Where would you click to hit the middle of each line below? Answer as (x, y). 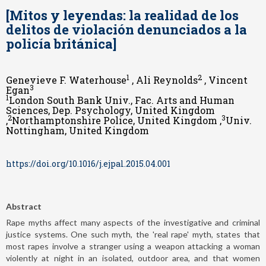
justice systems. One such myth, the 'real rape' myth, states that (133, 234)
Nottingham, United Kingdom (77, 130)
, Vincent (225, 80)
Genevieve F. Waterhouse (66, 80)
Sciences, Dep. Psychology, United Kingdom (110, 110)
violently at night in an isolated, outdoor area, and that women (133, 258)
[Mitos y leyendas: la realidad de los (122, 15)
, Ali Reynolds (164, 80)
